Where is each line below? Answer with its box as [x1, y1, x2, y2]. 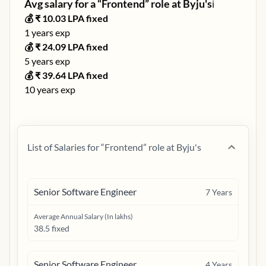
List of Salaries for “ [27, 141, 104, 153]
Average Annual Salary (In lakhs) [34, 212, 133, 221]
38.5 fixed [34, 223, 69, 233]
